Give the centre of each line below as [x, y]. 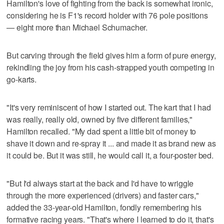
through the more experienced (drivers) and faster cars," [103, 195]
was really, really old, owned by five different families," [100, 119]
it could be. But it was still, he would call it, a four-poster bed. [110, 155]
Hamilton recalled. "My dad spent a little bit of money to [101, 131]
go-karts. [22, 79]
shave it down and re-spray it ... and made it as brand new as [111, 143]
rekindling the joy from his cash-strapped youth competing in [110, 67]
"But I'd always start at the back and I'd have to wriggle [100, 183]
